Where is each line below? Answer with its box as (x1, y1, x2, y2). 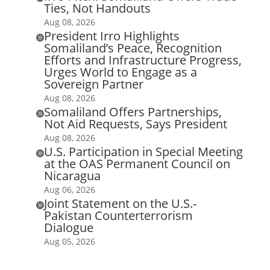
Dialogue (43, 219, 93, 236)
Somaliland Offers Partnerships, (43, 103, 222, 120)
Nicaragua (43, 167, 101, 184)
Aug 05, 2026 (43, 235, 95, 247)
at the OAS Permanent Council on (43, 155, 230, 172)
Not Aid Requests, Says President (43, 115, 227, 132)
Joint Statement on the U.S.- (43, 195, 196, 212)
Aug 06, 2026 (43, 183, 95, 195)
